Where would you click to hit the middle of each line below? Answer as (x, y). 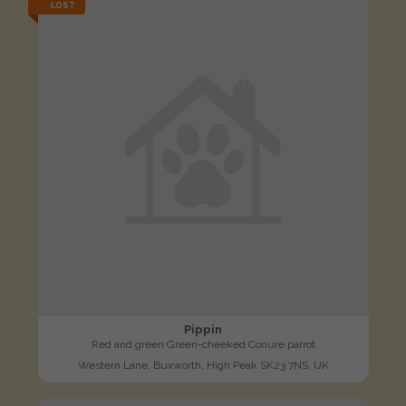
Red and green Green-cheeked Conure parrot (203, 344)
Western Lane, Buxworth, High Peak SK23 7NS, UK (203, 365)
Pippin (203, 329)
